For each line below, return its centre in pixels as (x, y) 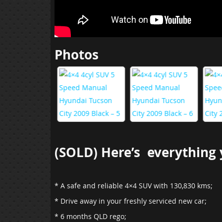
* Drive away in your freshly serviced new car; (131, 201)
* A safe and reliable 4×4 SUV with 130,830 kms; (134, 186)
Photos (77, 55)
